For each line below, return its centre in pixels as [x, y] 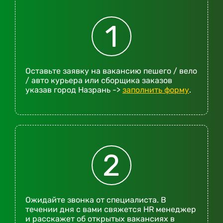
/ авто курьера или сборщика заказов [99, 81]
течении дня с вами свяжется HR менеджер [111, 210]
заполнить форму [156, 90]
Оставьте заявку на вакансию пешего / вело [111, 71]
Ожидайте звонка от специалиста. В [96, 200]
